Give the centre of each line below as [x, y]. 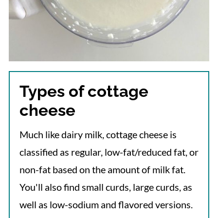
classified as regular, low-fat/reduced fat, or [109, 152]
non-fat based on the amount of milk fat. [102, 170]
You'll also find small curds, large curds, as [106, 187]
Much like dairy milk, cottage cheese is [98, 135]
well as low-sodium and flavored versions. [107, 205]
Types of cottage [84, 91]
